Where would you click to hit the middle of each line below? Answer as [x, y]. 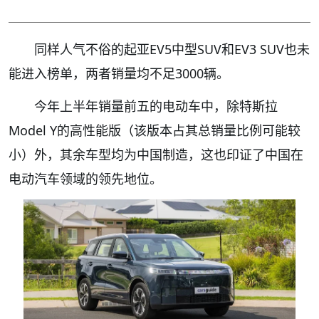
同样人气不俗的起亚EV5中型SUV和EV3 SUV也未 [172, 49]
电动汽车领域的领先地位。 [85, 179]
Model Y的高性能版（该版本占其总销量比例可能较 [155, 131]
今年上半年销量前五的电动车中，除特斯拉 [156, 106]
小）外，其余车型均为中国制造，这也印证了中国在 [156, 155]
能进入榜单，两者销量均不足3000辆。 [119, 74]
